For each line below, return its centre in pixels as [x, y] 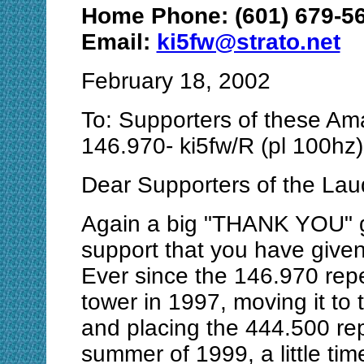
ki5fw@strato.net [248, 42]
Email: [119, 42]
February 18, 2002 [175, 81]
